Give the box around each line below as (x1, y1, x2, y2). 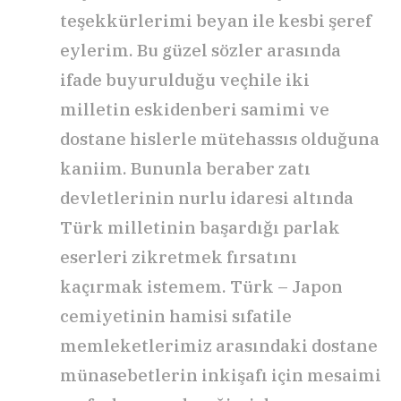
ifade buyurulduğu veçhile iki (60, 68, 310, 90)
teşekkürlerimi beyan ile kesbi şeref (60, 9, 371, 31)
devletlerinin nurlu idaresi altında (60, 186, 354, 209)
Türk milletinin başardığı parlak (60, 216, 340, 238)
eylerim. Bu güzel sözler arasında (60, 38, 341, 61)
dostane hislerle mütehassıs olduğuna (60, 127, 380, 149)
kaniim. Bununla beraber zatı (60, 157, 311, 179)
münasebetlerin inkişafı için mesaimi (60, 363, 381, 386)
